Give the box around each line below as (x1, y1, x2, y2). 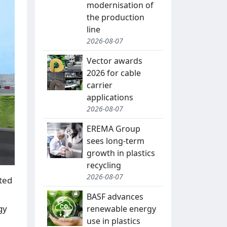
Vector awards (87, 55, 142, 67)
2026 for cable (87, 67, 141, 79)
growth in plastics (87, 147, 155, 159)
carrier (87, 80, 112, 91)
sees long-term (87, 135, 144, 147)
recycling (87, 160, 121, 171)
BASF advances (87, 191, 143, 203)
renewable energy (87, 203, 156, 215)
